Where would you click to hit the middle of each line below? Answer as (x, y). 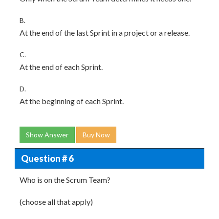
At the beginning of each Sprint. (72, 101)
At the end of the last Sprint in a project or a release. (105, 33)
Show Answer (47, 135)
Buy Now (96, 135)
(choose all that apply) (56, 202)
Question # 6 (47, 158)
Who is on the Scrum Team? (65, 180)
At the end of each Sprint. (61, 67)
